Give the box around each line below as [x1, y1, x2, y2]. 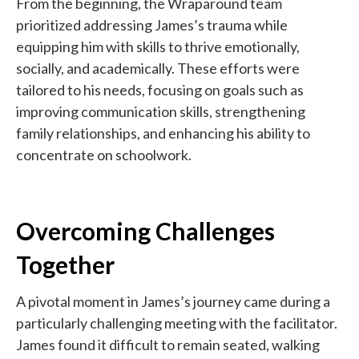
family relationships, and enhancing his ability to [16, 123, 310, 142]
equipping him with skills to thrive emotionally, [16, 37, 300, 55]
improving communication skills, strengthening [16, 102, 305, 120]
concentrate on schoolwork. [16, 145, 192, 163]
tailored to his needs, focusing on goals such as [16, 80, 304, 99]
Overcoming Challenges [16, 216, 275, 245]
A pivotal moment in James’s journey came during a [16, 292, 330, 310]
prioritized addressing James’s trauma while [16, 15, 288, 34]
